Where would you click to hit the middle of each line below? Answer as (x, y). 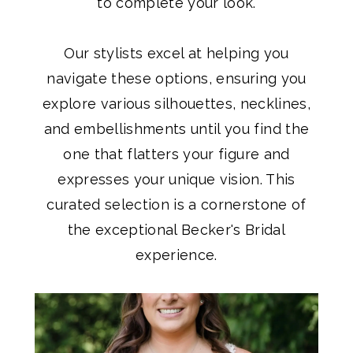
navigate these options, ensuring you (176, 78)
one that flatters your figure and (176, 154)
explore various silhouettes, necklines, (176, 103)
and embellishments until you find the (176, 128)
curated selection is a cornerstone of (176, 204)
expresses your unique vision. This (176, 179)
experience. (176, 255)
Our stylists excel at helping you (176, 53)
